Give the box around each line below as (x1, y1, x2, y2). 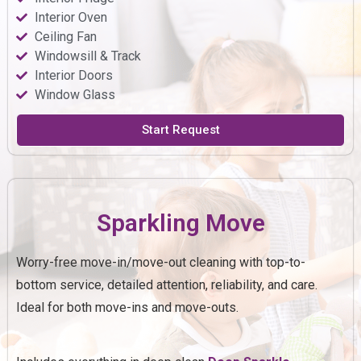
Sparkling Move (96, 208, 265, 237)
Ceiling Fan (34, 28, 97, 44)
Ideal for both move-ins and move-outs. (16, 299, 239, 315)
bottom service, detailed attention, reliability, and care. (16, 276, 317, 293)
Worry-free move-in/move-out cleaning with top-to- (16, 254, 305, 270)
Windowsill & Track (34, 48, 141, 64)
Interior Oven (34, 9, 107, 25)
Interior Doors (34, 67, 113, 83)
